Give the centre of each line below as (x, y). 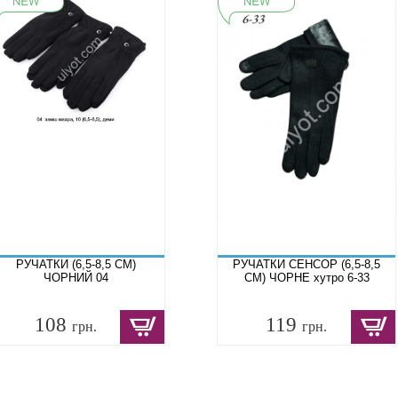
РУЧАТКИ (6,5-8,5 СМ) (76, 264)
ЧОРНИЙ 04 (76, 277)
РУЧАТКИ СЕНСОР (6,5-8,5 (306, 264)
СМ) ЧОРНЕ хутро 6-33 (306, 277)
